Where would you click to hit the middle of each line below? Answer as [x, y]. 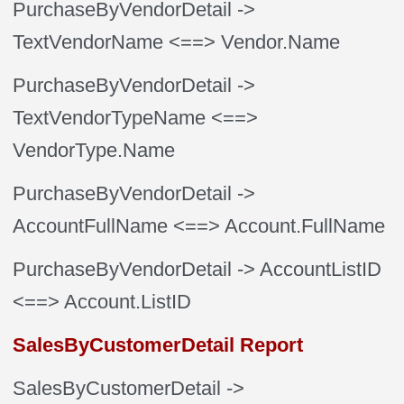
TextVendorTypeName [110, 118]
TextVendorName [88, 42]
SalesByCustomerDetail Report [158, 345]
